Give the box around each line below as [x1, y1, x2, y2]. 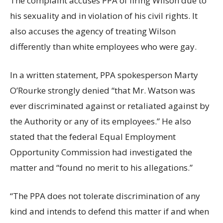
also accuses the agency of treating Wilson [10, 25, 176, 37]
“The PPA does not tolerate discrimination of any [10, 190, 200, 202]
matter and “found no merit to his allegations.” [10, 161, 193, 173]
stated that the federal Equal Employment [10, 130, 176, 142]
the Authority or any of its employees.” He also [10, 115, 191, 127]
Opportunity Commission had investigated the [10, 146, 192, 158]
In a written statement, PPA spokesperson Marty [10, 69, 198, 81]
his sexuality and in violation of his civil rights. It [10, 9, 198, 21]
